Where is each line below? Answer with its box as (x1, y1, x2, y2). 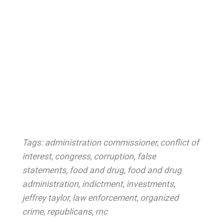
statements (22, 165, 66, 175)
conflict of (160, 138, 199, 147)
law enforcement (72, 193, 137, 203)
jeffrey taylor (22, 193, 69, 203)
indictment (81, 179, 123, 189)
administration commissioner (44, 138, 157, 147)
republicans (46, 207, 92, 217)
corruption (93, 151, 134, 161)
